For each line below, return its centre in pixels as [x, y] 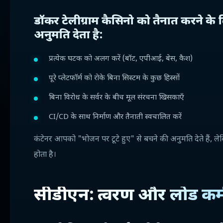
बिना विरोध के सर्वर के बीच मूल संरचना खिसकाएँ [116, 98]
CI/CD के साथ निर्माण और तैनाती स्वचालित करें [115, 117]
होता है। [45, 155]
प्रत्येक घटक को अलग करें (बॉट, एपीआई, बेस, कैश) [121, 59]
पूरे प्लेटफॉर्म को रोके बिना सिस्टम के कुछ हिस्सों [114, 78]
